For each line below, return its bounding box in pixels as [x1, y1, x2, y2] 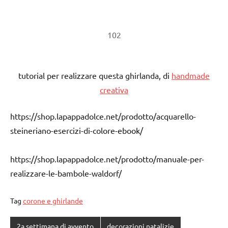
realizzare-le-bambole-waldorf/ [10, 167, 122, 178]
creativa [100, 84, 128, 95]
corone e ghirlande [23, 195, 83, 205]
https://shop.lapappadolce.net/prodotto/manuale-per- [10, 153, 204, 164]
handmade [172, 70, 210, 80]
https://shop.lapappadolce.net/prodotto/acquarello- [10, 110, 196, 121]
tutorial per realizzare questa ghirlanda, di [18, 70, 172, 80]
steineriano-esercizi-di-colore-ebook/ [10, 125, 143, 135]
